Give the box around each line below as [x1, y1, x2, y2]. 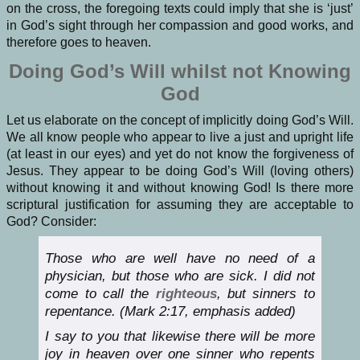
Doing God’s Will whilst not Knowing [9, 60, 351, 83]
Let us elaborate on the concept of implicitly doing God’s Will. [6, 113, 354, 128]
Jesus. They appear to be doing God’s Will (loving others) [6, 164, 354, 178]
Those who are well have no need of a [45, 251, 315, 267]
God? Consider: [6, 215, 96, 229]
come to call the [45, 286, 156, 302]
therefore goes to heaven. [6, 35, 151, 50]
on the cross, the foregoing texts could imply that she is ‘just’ [6, 2, 354, 16]
